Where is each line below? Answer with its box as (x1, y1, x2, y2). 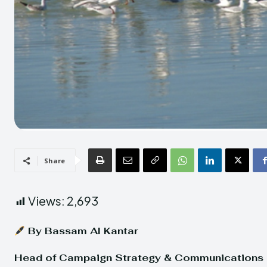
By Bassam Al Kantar (25, 225, 139, 238)
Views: (28, 193, 65, 209)
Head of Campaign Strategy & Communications (14, 252, 263, 265)
